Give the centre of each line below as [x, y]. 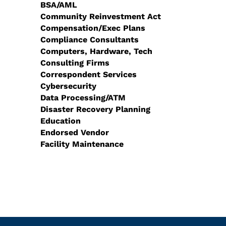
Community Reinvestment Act [101, 16]
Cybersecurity [68, 86]
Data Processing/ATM [83, 98]
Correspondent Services [89, 74]
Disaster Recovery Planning [95, 109]
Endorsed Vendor [75, 132]
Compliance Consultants [90, 40]
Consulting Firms [75, 63]
